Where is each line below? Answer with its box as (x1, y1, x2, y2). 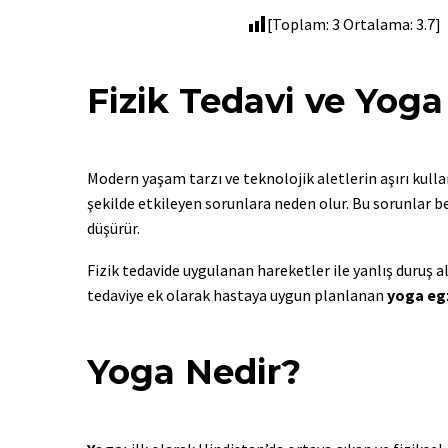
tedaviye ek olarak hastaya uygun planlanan (87, 285, 387, 306)
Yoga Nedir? (87, 350, 301, 393)
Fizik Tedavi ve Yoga (87, 79, 443, 122)
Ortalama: (340, 14, 416, 34)
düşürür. (87, 217, 140, 238)
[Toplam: (267, 14, 332, 34)
